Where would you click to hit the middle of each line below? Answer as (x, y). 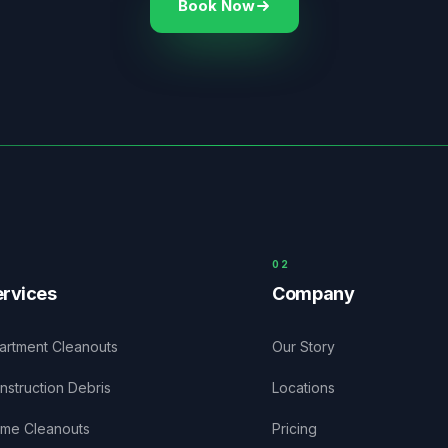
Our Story (304, 346)
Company (313, 293)
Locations (304, 387)
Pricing (295, 428)
